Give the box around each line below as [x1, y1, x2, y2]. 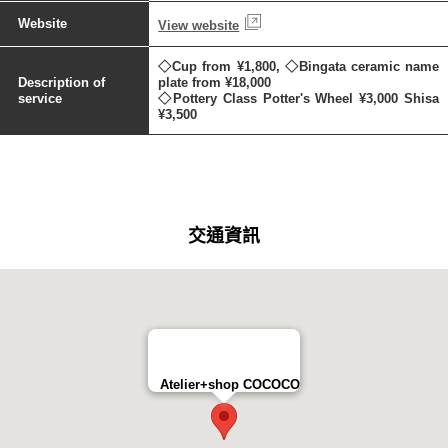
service [17, 90, 62, 106]
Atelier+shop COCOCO [160, 377, 300, 393]
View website [158, 17, 240, 33]
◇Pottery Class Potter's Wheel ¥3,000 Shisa [158, 90, 440, 106]
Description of [17, 74, 105, 90]
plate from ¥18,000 [158, 74, 272, 90]
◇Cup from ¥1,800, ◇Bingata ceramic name [158, 58, 440, 74]
